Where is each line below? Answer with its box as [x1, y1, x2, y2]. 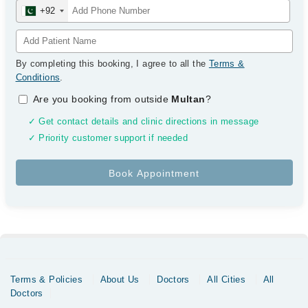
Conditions [15, 72, 60, 82]
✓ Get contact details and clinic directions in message [27, 117, 259, 126]
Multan [171, 93, 206, 104]
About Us [100, 274, 140, 285]
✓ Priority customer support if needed [27, 133, 188, 143]
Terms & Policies [10, 274, 83, 285]
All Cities [207, 274, 246, 285]
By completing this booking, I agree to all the [15, 58, 209, 69]
